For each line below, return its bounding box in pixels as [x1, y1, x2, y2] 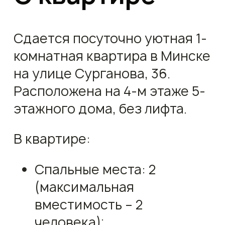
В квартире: [14, 130, 91, 148]
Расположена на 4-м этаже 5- [14, 82, 206, 100]
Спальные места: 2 [34, 160, 156, 178]
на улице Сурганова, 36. [14, 64, 171, 82]
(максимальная [34, 178, 134, 196]
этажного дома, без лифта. [14, 99, 187, 118]
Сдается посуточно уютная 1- [14, 29, 207, 47]
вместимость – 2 [34, 195, 143, 213]
